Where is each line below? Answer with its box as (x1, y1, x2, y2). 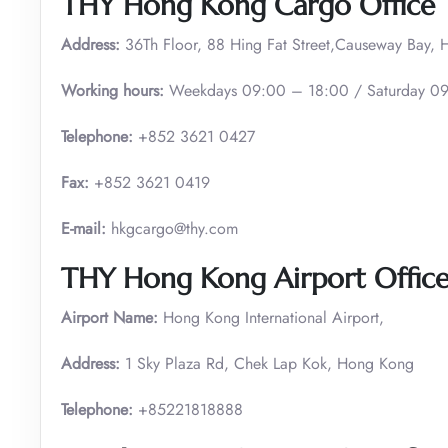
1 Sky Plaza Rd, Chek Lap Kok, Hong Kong (120, 351, 414, 375)
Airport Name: (61, 305, 158, 329)
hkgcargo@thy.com (106, 216, 238, 240)
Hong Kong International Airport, (158, 305, 384, 329)
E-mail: (61, 216, 106, 240)
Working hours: (61, 78, 164, 102)
